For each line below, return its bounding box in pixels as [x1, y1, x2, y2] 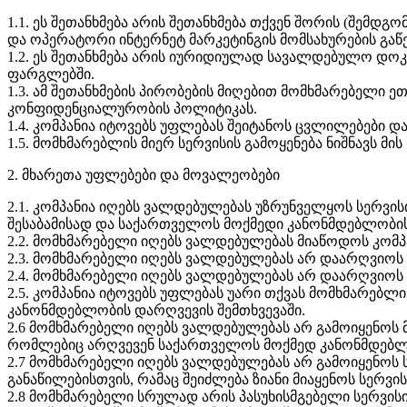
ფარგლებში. [7, 65, 94, 82]
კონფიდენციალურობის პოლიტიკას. [7, 100, 257, 116]
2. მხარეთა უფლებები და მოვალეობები [7, 166, 280, 183]
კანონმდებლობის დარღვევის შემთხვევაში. [7, 302, 305, 318]
